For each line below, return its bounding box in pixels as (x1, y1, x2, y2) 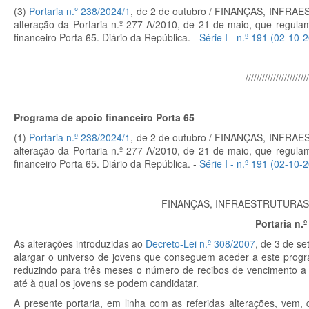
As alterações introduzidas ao (14, 237, 146, 250)
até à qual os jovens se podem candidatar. (14, 276, 199, 290)
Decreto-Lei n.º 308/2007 (146, 237, 255, 250)
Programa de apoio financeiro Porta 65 (14, 110, 195, 124)
